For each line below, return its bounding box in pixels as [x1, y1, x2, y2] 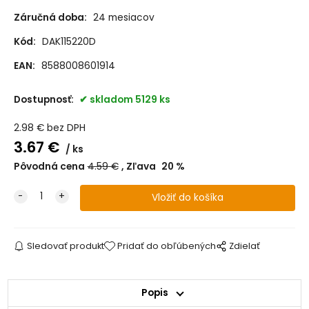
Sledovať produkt [26, 240, 104, 252]
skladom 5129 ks [89, 93, 170, 107]
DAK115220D [41, 34, 96, 48]
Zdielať [229, 240, 261, 252]
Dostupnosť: [13, 93, 76, 107]
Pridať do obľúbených [117, 240, 217, 252]
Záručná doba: [13, 11, 87, 25]
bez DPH [46, 121, 86, 135]
